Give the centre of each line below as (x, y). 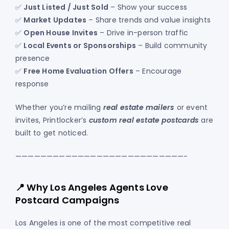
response (32, 84)
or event (191, 108)
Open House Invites (61, 33)
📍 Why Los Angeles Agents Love (92, 188)
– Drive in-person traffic (143, 33)
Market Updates (55, 20)
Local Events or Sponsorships (80, 46)
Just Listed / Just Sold (66, 7)
